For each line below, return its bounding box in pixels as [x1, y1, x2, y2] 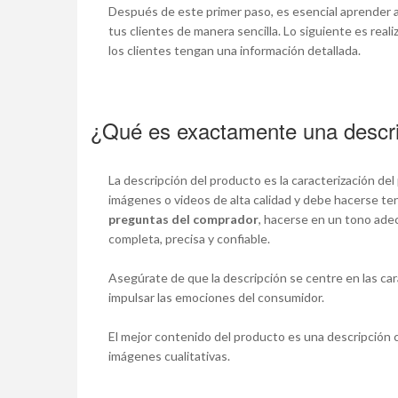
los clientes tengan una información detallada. [108, 43, 363, 59]
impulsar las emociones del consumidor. [108, 290, 324, 306]
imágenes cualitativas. [108, 348, 235, 364]
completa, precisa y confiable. [108, 231, 273, 247]
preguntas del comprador [108, 211, 259, 227]
